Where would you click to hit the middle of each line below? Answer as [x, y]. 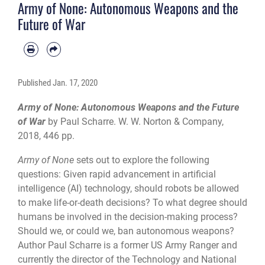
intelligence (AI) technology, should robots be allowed [128, 188]
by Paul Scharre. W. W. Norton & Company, [135, 122]
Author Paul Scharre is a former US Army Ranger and [127, 245]
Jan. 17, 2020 [75, 83]
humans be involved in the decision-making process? [128, 216]
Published [35, 83]
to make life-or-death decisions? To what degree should [132, 202]
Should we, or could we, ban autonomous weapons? [126, 231]
